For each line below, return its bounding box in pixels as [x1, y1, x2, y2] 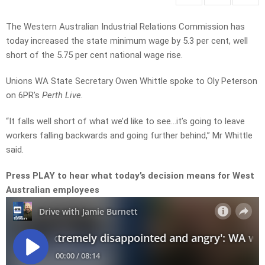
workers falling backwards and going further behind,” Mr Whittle [6, 130, 253, 141]
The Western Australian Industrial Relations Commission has [6, 21, 245, 33]
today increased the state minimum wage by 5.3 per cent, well [6, 35, 248, 47]
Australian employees [6, 185, 99, 196]
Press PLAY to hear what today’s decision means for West [6, 170, 254, 182]
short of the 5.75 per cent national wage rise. [6, 50, 183, 61]
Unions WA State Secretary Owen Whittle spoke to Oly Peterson [6, 76, 257, 87]
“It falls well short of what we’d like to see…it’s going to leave [6, 116, 245, 127]
